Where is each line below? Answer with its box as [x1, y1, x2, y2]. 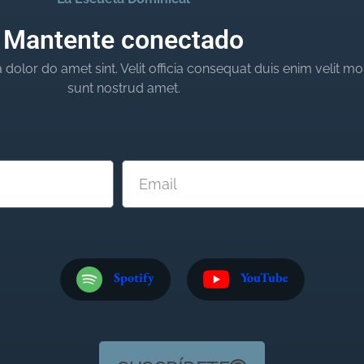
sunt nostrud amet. [67, 80, 180, 97]
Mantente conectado [3, 24, 244, 56]
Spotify [113, 268, 154, 286]
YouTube [240, 268, 288, 286]
